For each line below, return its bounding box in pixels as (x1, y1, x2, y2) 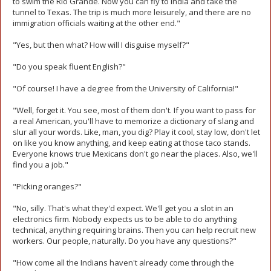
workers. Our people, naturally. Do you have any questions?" (13, 235, 237, 246)
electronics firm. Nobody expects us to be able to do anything (13, 214, 237, 224)
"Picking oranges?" (13, 181, 82, 192)
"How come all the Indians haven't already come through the (13, 257, 234, 268)
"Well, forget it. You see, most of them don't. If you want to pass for (13, 105, 256, 116)
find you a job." (13, 159, 68, 170)
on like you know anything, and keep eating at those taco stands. (13, 137, 250, 148)
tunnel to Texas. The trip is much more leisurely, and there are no (13, 7, 251, 18)
